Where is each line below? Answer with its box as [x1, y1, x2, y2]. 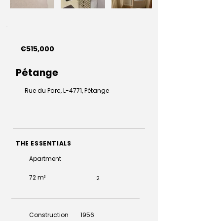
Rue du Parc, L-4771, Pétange [25, 86, 109, 95]
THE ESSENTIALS [16, 139, 72, 147]
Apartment [29, 154, 61, 163]
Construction [29, 211, 70, 219]
